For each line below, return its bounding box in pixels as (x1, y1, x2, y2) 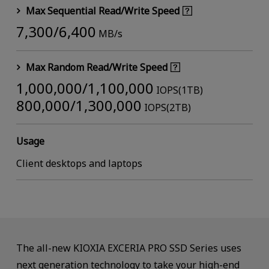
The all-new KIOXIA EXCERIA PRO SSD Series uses (16, 241, 241, 255)
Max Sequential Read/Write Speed (25, 4, 180, 18)
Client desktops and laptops (16, 156, 142, 170)
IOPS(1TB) (153, 83, 203, 97)
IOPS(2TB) (141, 100, 191, 114)
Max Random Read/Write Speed (25, 61, 168, 74)
